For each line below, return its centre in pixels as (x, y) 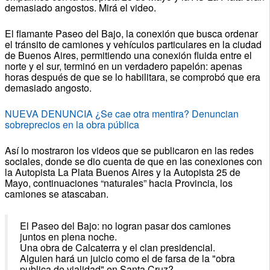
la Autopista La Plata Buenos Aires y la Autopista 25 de (122, 172)
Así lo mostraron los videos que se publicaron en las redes (129, 150)
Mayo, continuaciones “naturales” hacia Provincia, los (118, 183)
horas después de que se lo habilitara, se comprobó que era (132, 77)
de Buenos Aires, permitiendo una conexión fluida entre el (128, 55)
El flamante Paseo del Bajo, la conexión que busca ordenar (131, 33)
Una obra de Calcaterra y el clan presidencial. (117, 247)
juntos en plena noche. (68, 236)
